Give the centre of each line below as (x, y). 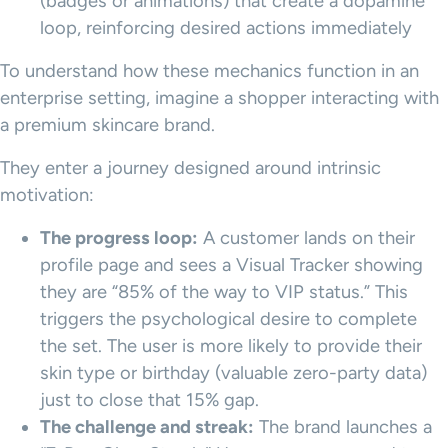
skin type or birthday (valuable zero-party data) (233, 372)
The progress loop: (119, 237)
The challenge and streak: (147, 426)
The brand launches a (343, 426)
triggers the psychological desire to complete (228, 318)
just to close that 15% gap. (149, 399)
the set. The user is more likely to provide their (231, 345)
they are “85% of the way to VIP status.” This (224, 291)
